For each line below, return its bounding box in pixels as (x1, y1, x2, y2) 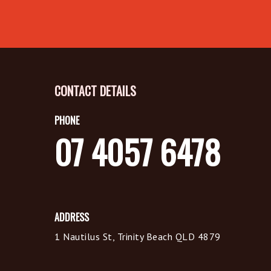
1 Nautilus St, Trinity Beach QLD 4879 (54, 230, 221, 243)
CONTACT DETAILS (54, 82, 136, 100)
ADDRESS (54, 210, 89, 224)
